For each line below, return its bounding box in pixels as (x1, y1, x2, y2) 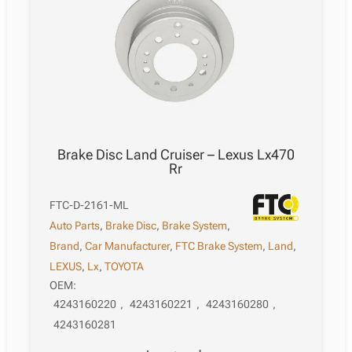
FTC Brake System (175, 239, 263, 252)
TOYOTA (104, 259, 145, 273)
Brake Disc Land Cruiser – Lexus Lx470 (57, 145, 295, 163)
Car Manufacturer (85, 239, 170, 252)
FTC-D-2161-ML (49, 198, 130, 211)
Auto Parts (49, 218, 101, 232)
